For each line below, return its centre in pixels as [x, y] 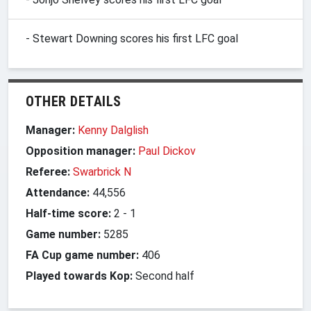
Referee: [48, 171]
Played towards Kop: [79, 276]
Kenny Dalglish [113, 130]
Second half [163, 276]
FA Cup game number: [82, 255]
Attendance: [58, 192]
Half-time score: [68, 213]
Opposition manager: [82, 151]
